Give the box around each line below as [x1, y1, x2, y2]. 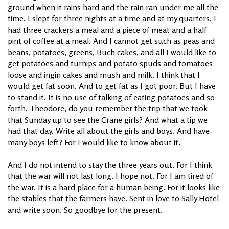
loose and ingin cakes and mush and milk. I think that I [8, 69, 200, 80]
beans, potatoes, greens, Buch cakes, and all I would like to [8, 47, 216, 57]
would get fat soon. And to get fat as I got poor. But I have [8, 80, 216, 91]
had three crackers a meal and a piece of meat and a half [8, 24, 207, 35]
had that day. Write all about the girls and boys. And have [8, 125, 210, 136]
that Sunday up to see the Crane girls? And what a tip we [8, 114, 208, 125]
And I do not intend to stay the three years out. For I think [8, 159, 212, 170]
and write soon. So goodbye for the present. [8, 204, 163, 215]
